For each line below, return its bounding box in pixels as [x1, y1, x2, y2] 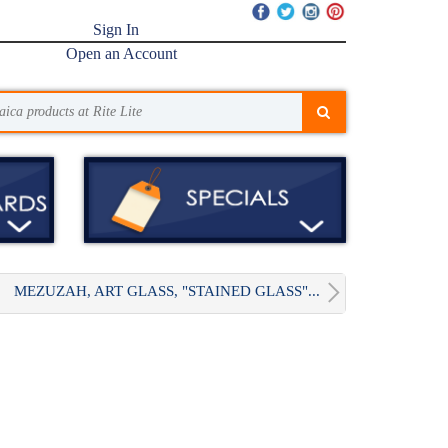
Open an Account [66, 45, 177, 63]
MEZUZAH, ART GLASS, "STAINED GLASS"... [14, 282, 320, 299]
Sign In [93, 21, 139, 39]
